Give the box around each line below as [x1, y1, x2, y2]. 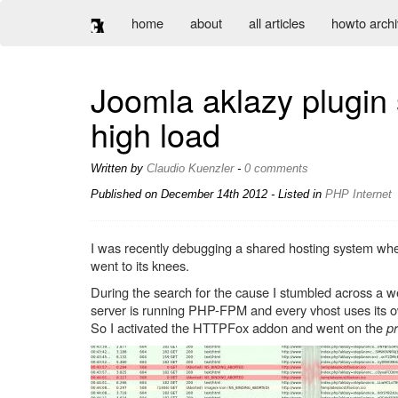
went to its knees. [91, 256, 189, 275]
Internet [353, 187, 392, 201]
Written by [91, 162, 147, 175]
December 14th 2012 [161, 187, 267, 201]
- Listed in [267, 187, 325, 201]
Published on [91, 187, 161, 201]
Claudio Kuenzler [147, 162, 234, 175]
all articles [249, 13, 305, 32]
